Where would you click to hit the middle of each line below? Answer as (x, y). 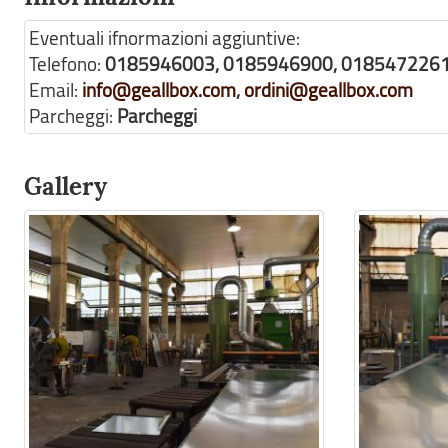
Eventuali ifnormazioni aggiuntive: (164, 38)
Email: (55, 90)
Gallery (65, 186)
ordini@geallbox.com (328, 90)
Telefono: (67, 64)
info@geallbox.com (159, 90)
